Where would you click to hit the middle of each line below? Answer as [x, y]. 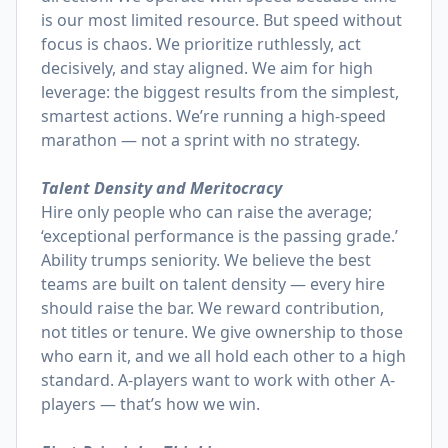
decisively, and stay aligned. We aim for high [207, 68]
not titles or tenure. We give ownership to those [222, 332]
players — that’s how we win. [150, 404]
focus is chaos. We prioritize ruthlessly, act [201, 44]
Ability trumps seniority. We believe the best [206, 260]
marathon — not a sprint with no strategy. [200, 140]
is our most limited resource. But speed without [221, 20]
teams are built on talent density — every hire [213, 284]
